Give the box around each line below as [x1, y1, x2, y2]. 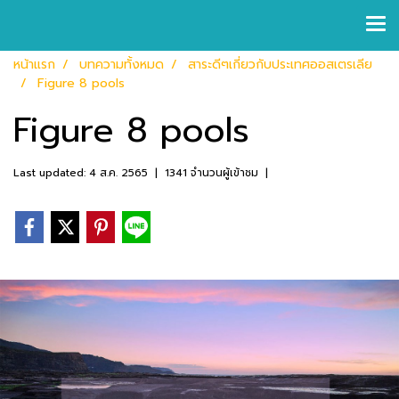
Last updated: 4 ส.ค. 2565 [13, 165, 148, 181]
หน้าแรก [13, 55, 55, 74]
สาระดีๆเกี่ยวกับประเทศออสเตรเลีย [188, 55, 372, 74]
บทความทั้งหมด [79, 55, 164, 74]
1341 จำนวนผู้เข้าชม [165, 165, 258, 181]
